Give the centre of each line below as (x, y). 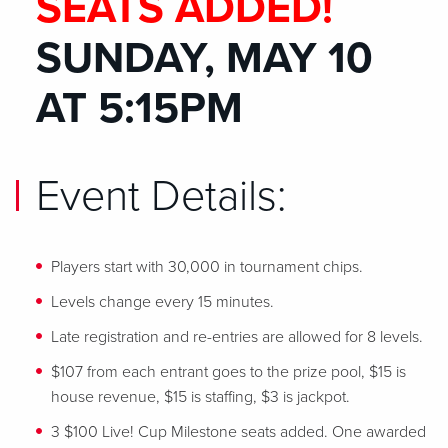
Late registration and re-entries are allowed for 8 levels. (237, 337)
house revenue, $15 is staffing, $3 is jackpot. (200, 397)
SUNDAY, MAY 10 (204, 58)
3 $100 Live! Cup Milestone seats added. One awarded (238, 432)
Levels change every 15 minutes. (162, 302)
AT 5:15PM (139, 108)
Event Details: (161, 196)
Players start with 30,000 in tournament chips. (207, 267)
